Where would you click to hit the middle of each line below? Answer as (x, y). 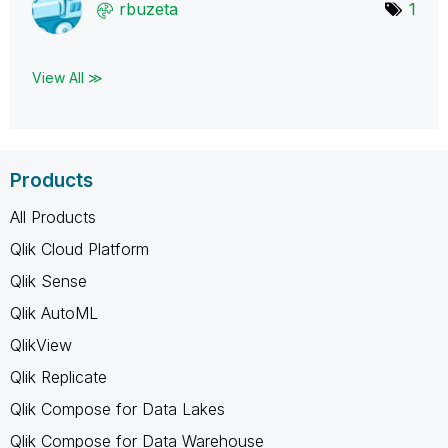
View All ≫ (67, 77)
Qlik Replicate (58, 376)
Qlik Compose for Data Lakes (117, 408)
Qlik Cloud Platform (79, 248)
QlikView (41, 344)
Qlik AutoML (54, 312)
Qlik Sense (48, 280)
